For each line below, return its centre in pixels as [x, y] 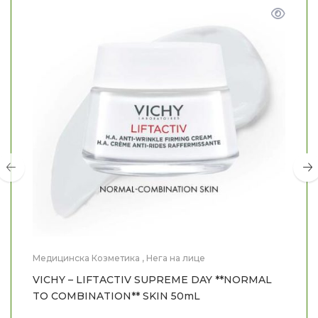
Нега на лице [176, 258]
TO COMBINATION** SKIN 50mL [116, 296]
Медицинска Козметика [86, 258]
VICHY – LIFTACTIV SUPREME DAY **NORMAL [152, 279]
